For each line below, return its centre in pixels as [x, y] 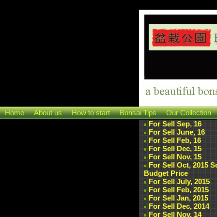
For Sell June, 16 [177, 132]
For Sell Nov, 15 [175, 157]
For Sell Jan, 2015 [178, 198]
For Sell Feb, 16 [175, 140]
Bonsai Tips [138, 113]
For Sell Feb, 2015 [179, 190]
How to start [91, 113]
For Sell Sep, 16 [175, 124]
